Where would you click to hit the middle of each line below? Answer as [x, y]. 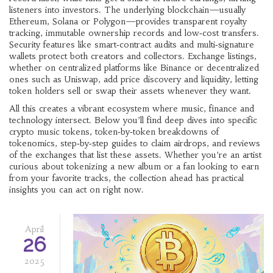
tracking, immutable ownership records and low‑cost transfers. [134, 33]
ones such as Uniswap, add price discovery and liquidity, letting [134, 79]
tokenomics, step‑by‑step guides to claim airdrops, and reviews [135, 143]
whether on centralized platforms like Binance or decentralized [134, 68]
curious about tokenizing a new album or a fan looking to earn [134, 166]
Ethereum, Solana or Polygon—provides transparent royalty [128, 21]
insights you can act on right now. [76, 190]
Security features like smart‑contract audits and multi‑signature [132, 44]
